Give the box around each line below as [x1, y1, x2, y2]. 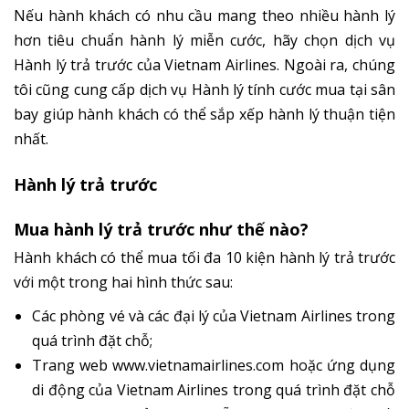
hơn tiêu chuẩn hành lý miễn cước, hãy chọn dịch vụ [14, 29, 395, 50]
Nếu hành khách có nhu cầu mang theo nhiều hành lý [14, 5, 395, 26]
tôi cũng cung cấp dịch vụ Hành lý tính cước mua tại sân [14, 79, 395, 100]
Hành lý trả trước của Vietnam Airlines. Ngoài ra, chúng [14, 54, 395, 75]
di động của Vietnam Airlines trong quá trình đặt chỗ [32, 379, 395, 400]
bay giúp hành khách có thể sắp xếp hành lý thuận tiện [14, 103, 395, 124]
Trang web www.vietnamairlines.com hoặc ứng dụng [32, 354, 395, 375]
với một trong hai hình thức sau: [14, 271, 233, 292]
